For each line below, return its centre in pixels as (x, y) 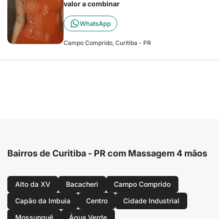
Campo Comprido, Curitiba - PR (107, 43)
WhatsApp (95, 23)
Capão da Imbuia (43, 201)
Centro (97, 201)
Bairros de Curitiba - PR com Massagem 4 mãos (107, 153)
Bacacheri (82, 184)
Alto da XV (33, 184)
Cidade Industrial (151, 201)
